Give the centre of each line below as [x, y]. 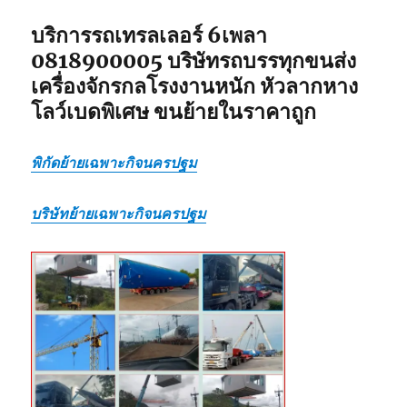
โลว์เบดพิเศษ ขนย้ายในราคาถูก [174, 111]
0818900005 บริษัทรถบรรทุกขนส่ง [194, 60]
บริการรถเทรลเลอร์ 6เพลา [149, 35]
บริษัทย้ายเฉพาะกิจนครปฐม [119, 213]
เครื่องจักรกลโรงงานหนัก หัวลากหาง [195, 86]
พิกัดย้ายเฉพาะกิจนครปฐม [114, 163]
